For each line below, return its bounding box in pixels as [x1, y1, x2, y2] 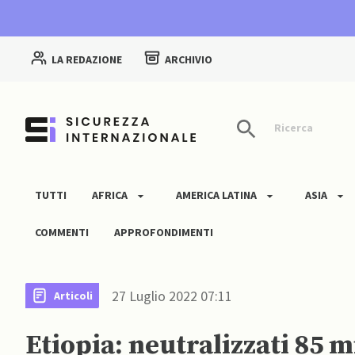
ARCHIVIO [165, 52, 212, 67]
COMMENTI [35, 225, 89, 240]
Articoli [54, 288, 93, 303]
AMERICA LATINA [176, 188, 257, 203]
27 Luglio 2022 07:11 [112, 286, 232, 305]
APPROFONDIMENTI [114, 225, 213, 240]
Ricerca [272, 120, 313, 136]
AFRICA [92, 188, 128, 203]
